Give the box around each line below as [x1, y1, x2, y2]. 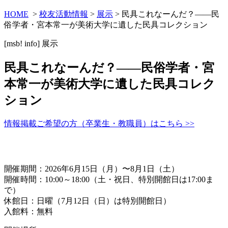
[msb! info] [4, 39, 42, 48]
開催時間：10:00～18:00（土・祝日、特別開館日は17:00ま [4, 175, 214, 184]
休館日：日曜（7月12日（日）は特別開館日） [4, 196, 171, 205]
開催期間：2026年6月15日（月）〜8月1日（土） [4, 164, 179, 173]
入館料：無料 [4, 207, 53, 216]
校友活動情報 [39, 9, 88, 18]
